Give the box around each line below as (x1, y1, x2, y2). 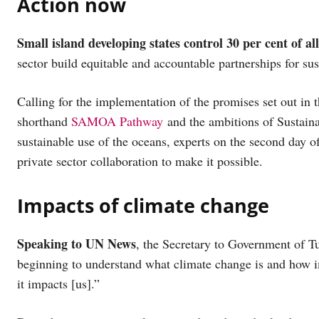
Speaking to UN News (17, 234, 136, 253)
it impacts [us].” (17, 274, 100, 292)
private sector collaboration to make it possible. (17, 152, 263, 169)
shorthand (17, 112, 71, 130)
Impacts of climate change (17, 192, 269, 219)
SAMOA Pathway (71, 112, 163, 130)
